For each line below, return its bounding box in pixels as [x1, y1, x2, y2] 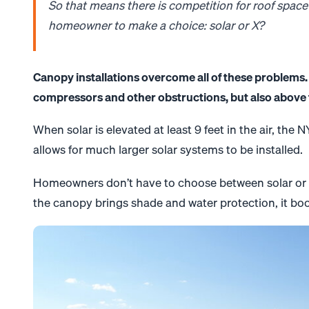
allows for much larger [33, 140, 152, 159]
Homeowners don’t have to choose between [33, 173, 268, 192]
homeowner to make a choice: [48, 15, 210, 34]
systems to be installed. [180, 140, 303, 159]
